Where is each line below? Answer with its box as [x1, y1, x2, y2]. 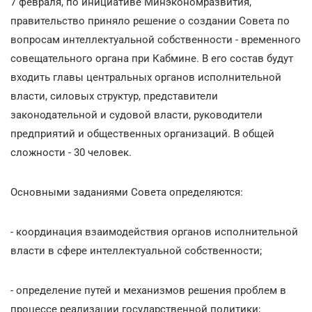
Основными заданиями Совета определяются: [10, 185, 243, 198]
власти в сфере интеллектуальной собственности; [10, 244, 262, 257]
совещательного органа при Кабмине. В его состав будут [10, 52, 293, 65]
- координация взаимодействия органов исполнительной [10, 225, 298, 238]
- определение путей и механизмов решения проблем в [10, 283, 286, 297]
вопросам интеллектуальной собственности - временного [10, 33, 301, 46]
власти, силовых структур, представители [10, 89, 218, 102]
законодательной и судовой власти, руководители [10, 108, 263, 121]
